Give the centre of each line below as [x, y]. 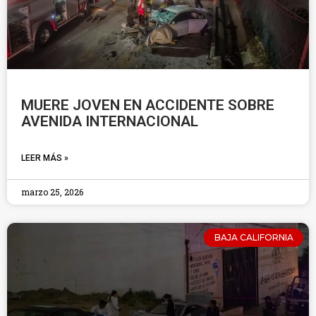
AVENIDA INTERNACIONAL [110, 121]
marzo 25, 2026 [52, 192]
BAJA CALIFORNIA [254, 238]
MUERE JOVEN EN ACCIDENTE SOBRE [148, 105]
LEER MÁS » [45, 158]
